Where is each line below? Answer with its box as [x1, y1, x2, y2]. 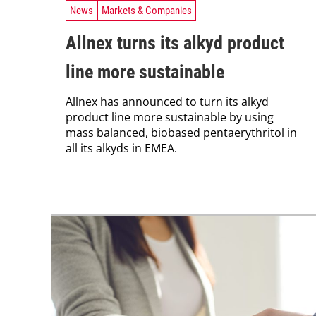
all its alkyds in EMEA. [66, 140, 177, 157]
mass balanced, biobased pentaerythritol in [66, 125, 297, 141]
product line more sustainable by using [66, 109, 274, 126]
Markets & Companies [102, 4, 192, 17]
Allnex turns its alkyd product [66, 32, 284, 54]
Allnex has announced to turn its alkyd [66, 94, 269, 110]
